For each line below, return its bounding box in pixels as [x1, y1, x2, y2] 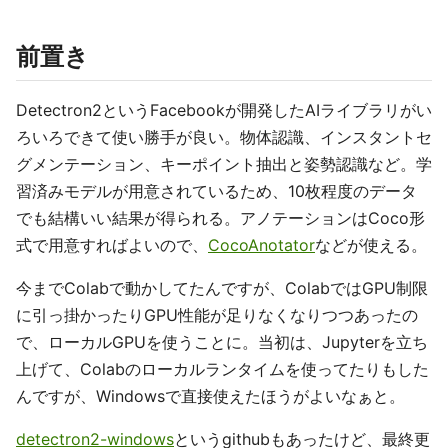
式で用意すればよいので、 [16, 235, 208, 255]
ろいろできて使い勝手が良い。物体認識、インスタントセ [16, 127, 432, 147]
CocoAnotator [208, 235, 315, 255]
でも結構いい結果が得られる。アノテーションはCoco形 [16, 208, 425, 228]
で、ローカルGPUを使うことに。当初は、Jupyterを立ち [16, 332, 428, 352]
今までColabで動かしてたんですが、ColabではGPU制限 [16, 278, 428, 298]
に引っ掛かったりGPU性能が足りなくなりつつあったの [16, 305, 418, 325]
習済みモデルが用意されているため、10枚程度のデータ [16, 181, 417, 201]
